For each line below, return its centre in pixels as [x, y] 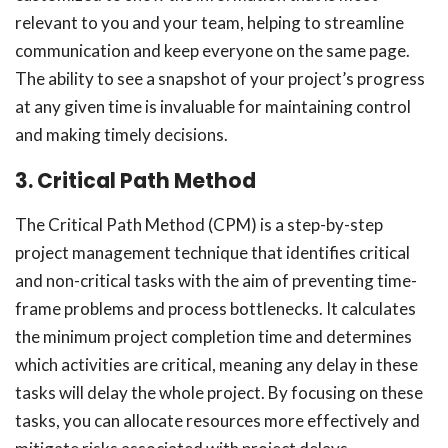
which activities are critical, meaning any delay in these [216, 364]
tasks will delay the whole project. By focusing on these [219, 392]
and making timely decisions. [121, 134]
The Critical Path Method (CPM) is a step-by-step [199, 224]
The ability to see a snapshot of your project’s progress [220, 78]
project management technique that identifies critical [212, 252]
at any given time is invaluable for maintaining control [213, 106]
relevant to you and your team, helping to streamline [209, 22]
